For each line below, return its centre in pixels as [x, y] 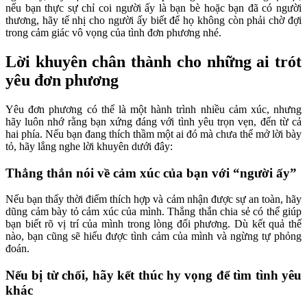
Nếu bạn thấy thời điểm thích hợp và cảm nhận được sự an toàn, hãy [153, 199]
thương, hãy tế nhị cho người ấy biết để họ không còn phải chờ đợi [153, 21]
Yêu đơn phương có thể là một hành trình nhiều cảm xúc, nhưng [153, 109]
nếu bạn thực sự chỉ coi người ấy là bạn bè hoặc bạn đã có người [153, 8]
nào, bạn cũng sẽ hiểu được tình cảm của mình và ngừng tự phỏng [153, 236]
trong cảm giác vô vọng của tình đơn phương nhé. [113, 33]
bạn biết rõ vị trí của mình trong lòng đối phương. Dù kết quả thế [153, 224]
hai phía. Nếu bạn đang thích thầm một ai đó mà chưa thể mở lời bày [153, 134]
